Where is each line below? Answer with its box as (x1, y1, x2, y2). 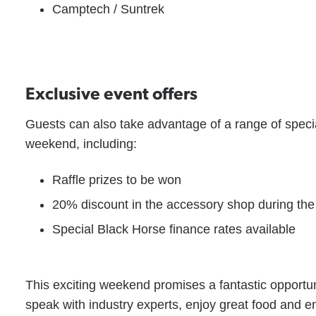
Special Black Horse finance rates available (51, 222, 296, 236)
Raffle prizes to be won (51, 173, 181, 187)
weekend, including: (25, 137, 138, 151)
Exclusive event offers (25, 81, 198, 104)
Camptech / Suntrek (51, 2, 164, 16)
